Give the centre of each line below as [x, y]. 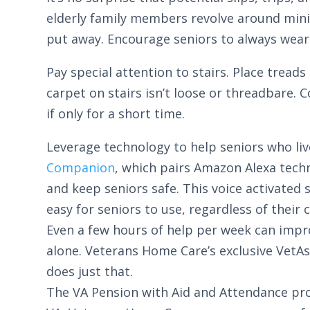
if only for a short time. [116, 113]
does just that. [90, 271]
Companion [81, 167]
